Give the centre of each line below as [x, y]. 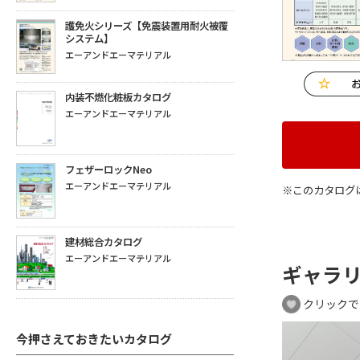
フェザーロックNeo [108, 169]
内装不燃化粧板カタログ [118, 98]
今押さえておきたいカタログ [94, 338]
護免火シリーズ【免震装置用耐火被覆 [146, 26]
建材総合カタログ [103, 241]
